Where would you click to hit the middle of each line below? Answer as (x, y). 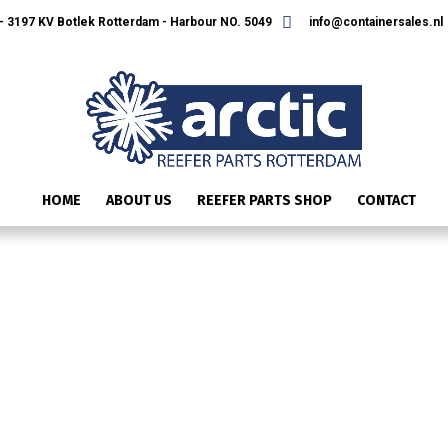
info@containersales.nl (374, 22)
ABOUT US (139, 201)
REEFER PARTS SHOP (264, 201)
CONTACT (386, 201)
